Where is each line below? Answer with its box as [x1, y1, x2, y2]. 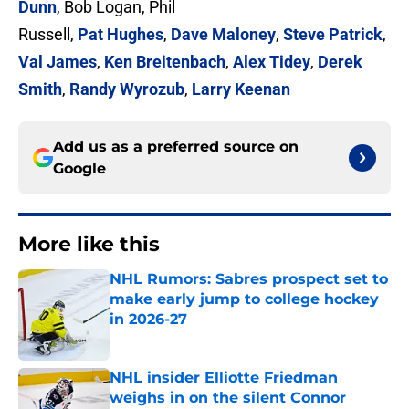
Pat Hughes [78, 25, 163, 45]
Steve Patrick [283, 25, 383, 45]
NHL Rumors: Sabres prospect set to [110, 270, 388, 288]
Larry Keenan [192, 79, 290, 100]
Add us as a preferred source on [53, 138, 299, 156]
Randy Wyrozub [69, 79, 184, 100]
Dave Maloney [171, 25, 276, 45]
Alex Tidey [233, 52, 310, 72]
